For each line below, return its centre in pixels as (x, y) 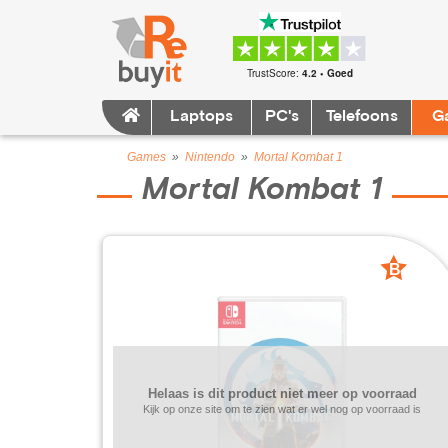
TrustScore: (274, 73)
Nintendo (210, 157)
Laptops (201, 117)
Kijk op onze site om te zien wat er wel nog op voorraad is (282, 409)
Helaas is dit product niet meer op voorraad (282, 393)
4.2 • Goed (327, 73)
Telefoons (361, 117)
